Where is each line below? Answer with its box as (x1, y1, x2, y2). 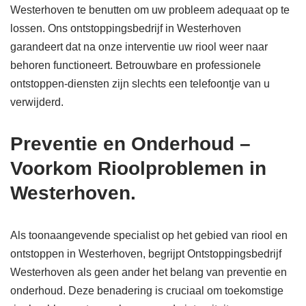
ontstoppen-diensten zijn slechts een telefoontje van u (10, 78, 270, 90)
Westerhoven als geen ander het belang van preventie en (10, 266, 287, 279)
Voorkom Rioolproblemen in (10, 158, 266, 180)
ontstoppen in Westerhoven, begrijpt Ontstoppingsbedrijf (10, 248, 281, 260)
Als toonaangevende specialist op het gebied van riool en (10, 229, 288, 242)
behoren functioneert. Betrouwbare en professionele (10, 59, 261, 72)
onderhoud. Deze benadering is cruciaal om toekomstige (10, 285, 283, 297)
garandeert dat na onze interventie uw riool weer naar (10, 41, 268, 53)
